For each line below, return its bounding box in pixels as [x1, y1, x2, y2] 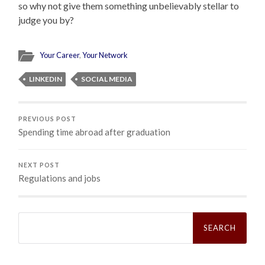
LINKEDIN [29, 74, 63, 83]
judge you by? [18, 14, 75, 25]
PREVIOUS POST [18, 115, 77, 122]
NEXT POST [18, 161, 60, 169]
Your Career [40, 50, 80, 60]
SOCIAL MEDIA [81, 74, 133, 83]
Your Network [82, 50, 128, 60]
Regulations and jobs [18, 172, 101, 183]
